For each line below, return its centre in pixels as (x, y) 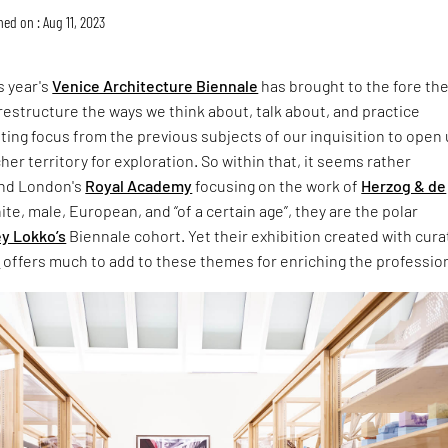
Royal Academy (139, 185)
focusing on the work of (277, 185)
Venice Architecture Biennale (155, 85)
